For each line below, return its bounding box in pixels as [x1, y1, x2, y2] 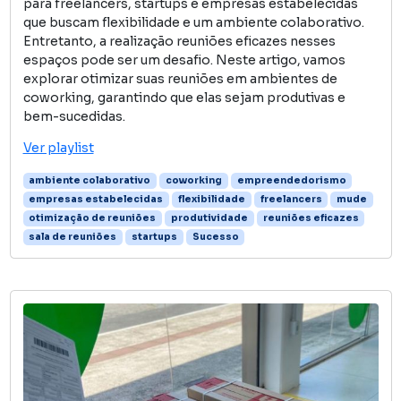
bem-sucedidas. [22, 107, 125, 124]
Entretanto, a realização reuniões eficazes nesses [22, 32, 336, 49]
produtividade [170, 211, 248, 224]
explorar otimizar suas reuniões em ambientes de [22, 70, 337, 87]
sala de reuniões [29, 230, 117, 243]
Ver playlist [22, 139, 94, 156]
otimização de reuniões [29, 211, 157, 224]
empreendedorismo [236, 174, 346, 186]
